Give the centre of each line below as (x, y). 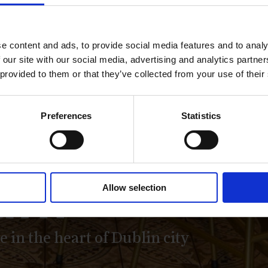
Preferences (66, 116)
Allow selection (134, 188)
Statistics (201, 116)
